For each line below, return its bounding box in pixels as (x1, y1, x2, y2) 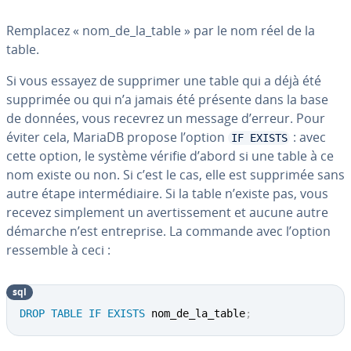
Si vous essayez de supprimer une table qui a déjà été (6, 72, 321, 89)
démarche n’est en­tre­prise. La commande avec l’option (6, 223, 331, 240)
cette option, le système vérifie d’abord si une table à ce (6, 147, 334, 165)
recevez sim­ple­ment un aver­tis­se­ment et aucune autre (6, 204, 328, 221)
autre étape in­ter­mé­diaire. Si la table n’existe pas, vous (6, 185, 328, 202)
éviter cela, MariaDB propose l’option (6, 128, 228, 146)
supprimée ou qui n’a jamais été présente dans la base (6, 91, 328, 108)
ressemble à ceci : (6, 241, 110, 259)
